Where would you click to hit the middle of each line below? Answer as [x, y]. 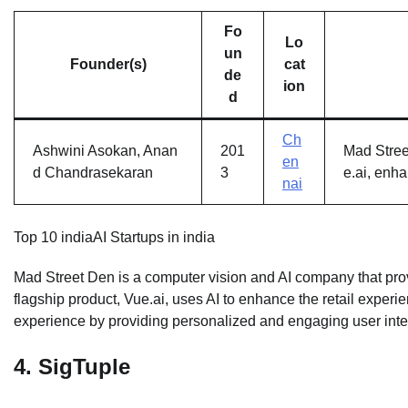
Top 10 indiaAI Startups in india [114, 238]
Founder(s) [108, 65]
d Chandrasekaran [93, 173]
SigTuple [84, 367]
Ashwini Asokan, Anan [105, 151]
